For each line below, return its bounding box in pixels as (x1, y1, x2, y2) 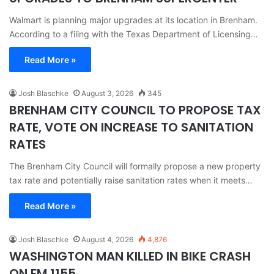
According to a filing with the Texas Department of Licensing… (9, 28, 258, 39)
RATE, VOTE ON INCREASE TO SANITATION (9, 118, 253, 136)
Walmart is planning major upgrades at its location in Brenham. (9, 14, 257, 25)
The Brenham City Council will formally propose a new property (9, 160, 261, 171)
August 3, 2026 (81, 88, 133, 98)
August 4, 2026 (81, 234, 133, 244)
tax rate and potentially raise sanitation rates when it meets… (9, 174, 253, 185)
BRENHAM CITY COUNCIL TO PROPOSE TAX (9, 101, 261, 119)
